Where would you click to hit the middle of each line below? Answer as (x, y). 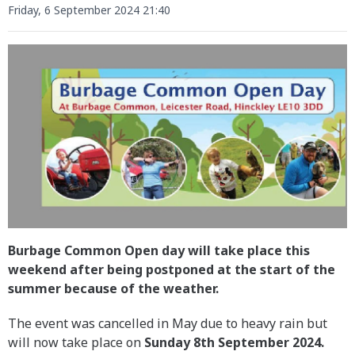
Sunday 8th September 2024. (236, 342)
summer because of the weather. (113, 288)
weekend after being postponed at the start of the (172, 269)
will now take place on (76, 342)
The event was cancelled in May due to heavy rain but (168, 323)
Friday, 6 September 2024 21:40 (89, 10)
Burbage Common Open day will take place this (159, 250)
